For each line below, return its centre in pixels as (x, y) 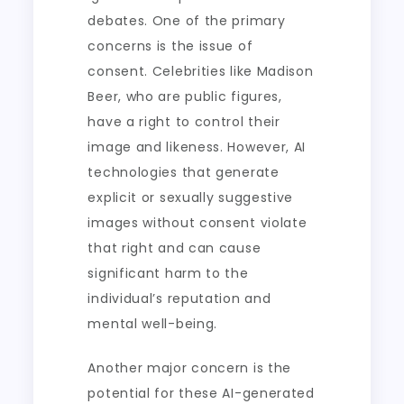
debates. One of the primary (187, 21)
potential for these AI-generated (201, 393)
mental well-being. (153, 324)
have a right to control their (184, 122)
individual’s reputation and (179, 298)
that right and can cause (174, 248)
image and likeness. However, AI (197, 147)
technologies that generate (184, 172)
